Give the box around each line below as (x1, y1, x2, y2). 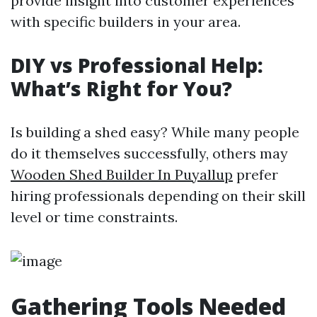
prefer (233, 166, 278, 183)
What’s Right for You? (11, 75, 232, 102)
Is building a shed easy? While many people (11, 123, 299, 141)
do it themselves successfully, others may (11, 144, 288, 162)
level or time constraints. (11, 208, 178, 226)
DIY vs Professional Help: (11, 52, 263, 79)
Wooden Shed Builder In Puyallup (11, 166, 233, 183)
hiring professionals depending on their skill (11, 187, 306, 204)
